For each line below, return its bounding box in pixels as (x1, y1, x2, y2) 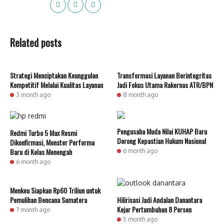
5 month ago (123, 215, 157, 223)
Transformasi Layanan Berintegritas (117, 70, 211, 80)
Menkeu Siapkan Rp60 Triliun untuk (10, 185, 100, 195)
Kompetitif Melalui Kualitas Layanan (10, 79, 103, 90)
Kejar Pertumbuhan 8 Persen (117, 204, 191, 214)
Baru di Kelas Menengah (10, 146, 72, 157)
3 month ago (16, 91, 50, 98)
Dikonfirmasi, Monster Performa (10, 137, 94, 147)
